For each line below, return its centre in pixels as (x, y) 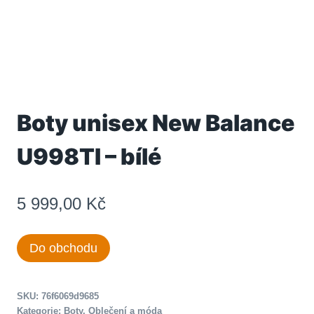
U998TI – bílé (89, 157)
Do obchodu (63, 248)
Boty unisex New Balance (156, 123)
